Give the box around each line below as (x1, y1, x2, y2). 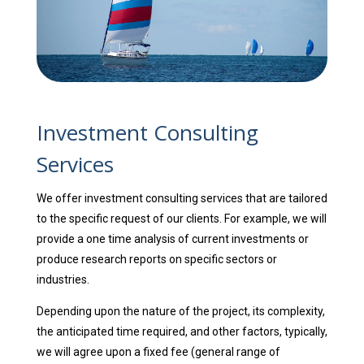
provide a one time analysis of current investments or (36, 232, 309, 246)
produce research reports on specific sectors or (36, 253, 277, 266)
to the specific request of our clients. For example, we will (36, 212, 327, 226)
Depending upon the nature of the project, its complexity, (36, 305, 325, 318)
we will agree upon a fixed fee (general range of (36, 345, 280, 359)
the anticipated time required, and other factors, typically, (36, 325, 327, 339)
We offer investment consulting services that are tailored (36, 192, 327, 206)
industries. (36, 273, 89, 287)
